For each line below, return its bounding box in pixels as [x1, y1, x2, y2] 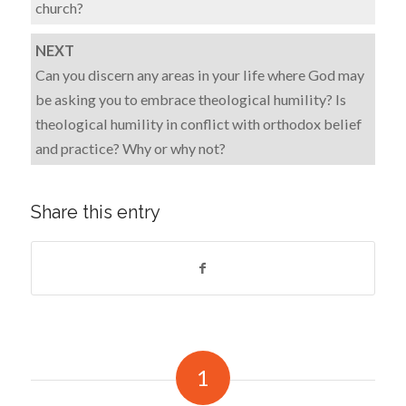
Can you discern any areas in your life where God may [34, 65, 364, 83]
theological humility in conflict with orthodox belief [34, 114, 362, 132]
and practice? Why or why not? [34, 139, 226, 157]
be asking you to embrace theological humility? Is [34, 90, 346, 108]
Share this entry [30, 200, 160, 223]
